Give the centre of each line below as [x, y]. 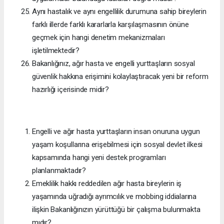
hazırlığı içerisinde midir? [70, 89]
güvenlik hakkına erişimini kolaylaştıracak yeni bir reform [120, 76]
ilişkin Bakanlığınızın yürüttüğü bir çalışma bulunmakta [116, 209]
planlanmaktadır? [59, 170]
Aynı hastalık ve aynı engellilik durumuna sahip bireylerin [119, 11]
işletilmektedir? [56, 50]
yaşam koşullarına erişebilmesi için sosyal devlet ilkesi [117, 144]
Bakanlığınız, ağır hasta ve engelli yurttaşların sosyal [113, 63]
